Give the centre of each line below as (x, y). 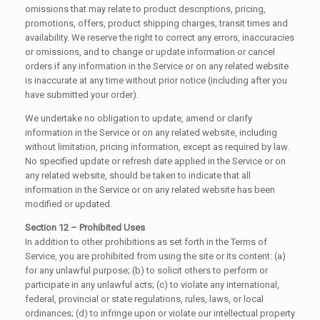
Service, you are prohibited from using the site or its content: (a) (155, 256)
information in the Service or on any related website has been (150, 189)
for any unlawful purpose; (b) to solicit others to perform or (146, 270)
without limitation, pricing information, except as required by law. (157, 146)
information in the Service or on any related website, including (151, 132)
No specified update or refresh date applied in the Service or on (155, 161)
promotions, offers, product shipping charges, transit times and (156, 23)
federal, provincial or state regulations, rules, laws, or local (144, 299)
